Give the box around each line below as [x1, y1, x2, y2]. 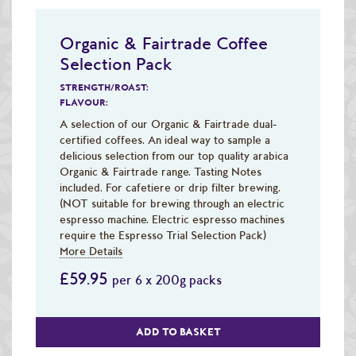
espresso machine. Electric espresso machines [60, 212, 284, 226]
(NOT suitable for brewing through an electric [60, 196, 284, 210]
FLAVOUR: [60, 96, 108, 108]
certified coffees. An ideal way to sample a [60, 133, 270, 146]
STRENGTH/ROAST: [60, 81, 149, 93]
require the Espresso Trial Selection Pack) [60, 228, 266, 242]
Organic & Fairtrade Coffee [60, 32, 268, 53]
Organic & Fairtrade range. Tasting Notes [60, 164, 261, 178]
